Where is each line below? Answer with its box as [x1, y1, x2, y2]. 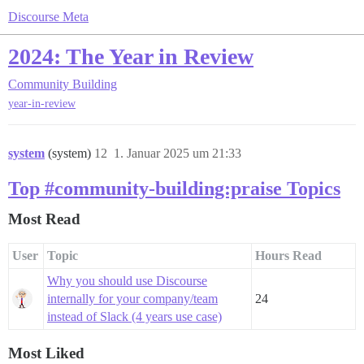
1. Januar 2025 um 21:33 [114, 146, 241, 161]
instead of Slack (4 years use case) [47, 310, 222, 324]
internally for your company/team [47, 292, 218, 306]
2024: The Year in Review [8, 44, 253, 69]
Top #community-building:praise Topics [8, 178, 340, 200]
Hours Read [255, 249, 322, 263]
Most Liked [8, 344, 84, 362]
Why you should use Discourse [47, 274, 207, 288]
